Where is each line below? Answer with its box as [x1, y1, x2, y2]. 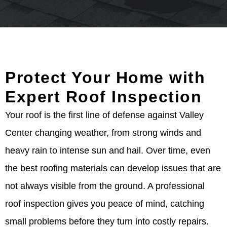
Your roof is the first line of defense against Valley [5, 110, 204, 120]
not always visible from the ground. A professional [5, 181, 205, 191]
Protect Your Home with [5, 68, 205, 87]
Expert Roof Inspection [5, 88, 202, 106]
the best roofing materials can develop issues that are [5, 163, 221, 173]
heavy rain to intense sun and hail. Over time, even [5, 145, 210, 156]
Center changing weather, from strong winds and [5, 128, 201, 138]
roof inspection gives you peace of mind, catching [5, 199, 204, 209]
